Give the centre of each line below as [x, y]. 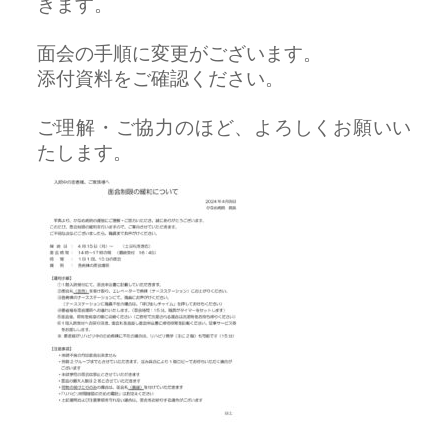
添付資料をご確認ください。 [160, 78]
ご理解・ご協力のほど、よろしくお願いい [224, 127]
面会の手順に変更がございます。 [179, 53]
